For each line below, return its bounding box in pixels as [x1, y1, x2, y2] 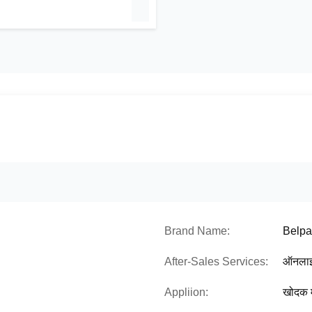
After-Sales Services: [164, 256, 268, 267]
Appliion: [164, 286, 208, 298]
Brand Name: [164, 225, 230, 237]
